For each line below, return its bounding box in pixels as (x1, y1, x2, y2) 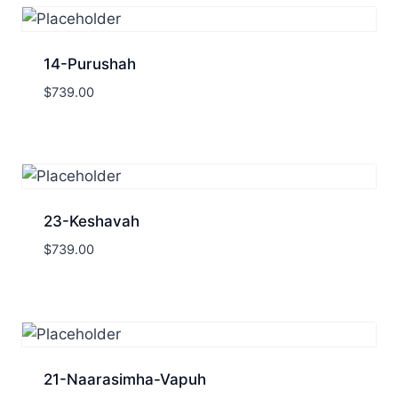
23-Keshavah (43, 212, 139, 231)
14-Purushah (43, 54, 136, 73)
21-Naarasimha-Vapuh (43, 370, 206, 388)
